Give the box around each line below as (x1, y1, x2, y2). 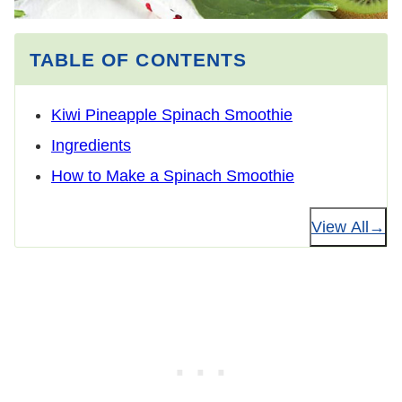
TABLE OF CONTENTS (30, 49, 247, 70)
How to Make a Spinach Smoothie (51, 166, 294, 185)
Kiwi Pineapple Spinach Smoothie (51, 105, 293, 124)
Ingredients (51, 135, 131, 154)
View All (311, 217, 369, 236)
